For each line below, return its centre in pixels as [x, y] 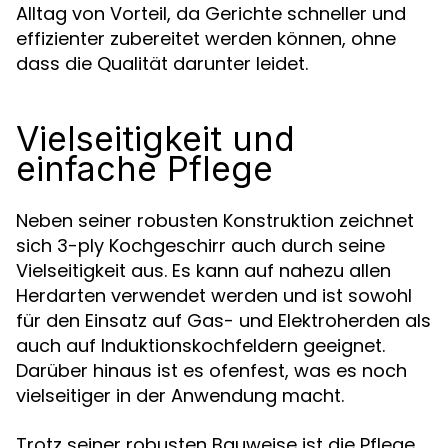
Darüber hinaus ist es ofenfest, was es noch [211, 370]
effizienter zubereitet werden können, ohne [206, 38]
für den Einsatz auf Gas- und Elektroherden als [223, 320]
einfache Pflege [144, 168]
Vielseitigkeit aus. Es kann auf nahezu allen [203, 270]
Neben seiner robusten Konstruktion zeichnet [215, 220]
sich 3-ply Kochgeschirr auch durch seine [200, 245]
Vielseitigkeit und [155, 138]
